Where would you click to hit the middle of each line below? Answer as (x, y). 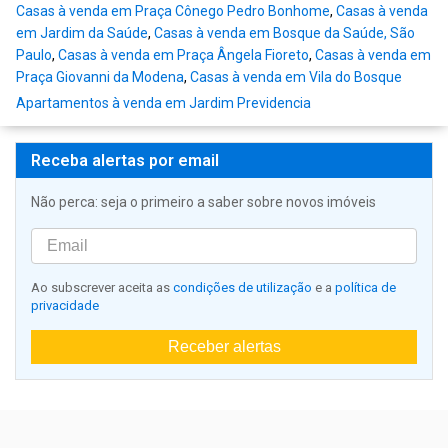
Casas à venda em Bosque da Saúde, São (284, 33)
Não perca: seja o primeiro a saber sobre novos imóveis (203, 202)
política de (365, 288)
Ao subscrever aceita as (102, 288)
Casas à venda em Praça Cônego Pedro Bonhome (173, 11)
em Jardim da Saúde (82, 33)
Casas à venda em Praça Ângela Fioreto (183, 55)
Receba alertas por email (125, 161)
